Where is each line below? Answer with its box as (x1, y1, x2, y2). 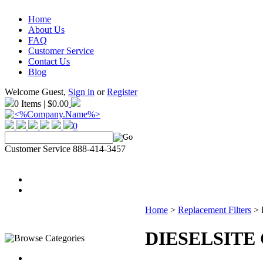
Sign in (68, 87, 95, 97)
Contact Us (28, 56, 70, 66)
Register (107, 87, 137, 97)
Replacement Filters (178, 205, 251, 215)
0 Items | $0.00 (14, 99, 69, 109)
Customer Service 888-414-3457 (5, 144, 126, 154)
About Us (28, 25, 65, 35)
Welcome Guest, (5, 87, 68, 97)
